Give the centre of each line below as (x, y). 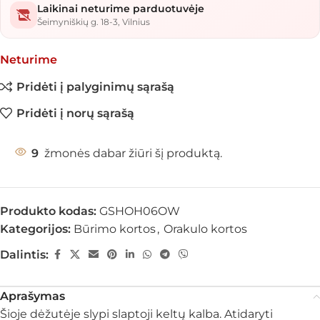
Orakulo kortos (205, 229)
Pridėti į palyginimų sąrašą (96, 86)
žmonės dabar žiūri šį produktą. (133, 153)
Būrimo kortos (115, 229)
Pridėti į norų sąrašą (76, 113)
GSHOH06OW (140, 211)
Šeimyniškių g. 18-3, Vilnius (94, 22)
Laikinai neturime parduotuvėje (121, 9)
